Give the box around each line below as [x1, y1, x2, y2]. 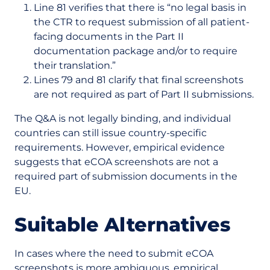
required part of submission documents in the [14, 171, 237, 182]
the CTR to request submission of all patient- [34, 16, 250, 28]
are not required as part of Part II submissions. [34, 89, 254, 100]
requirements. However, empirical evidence [14, 142, 225, 153]
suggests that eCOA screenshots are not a [14, 156, 218, 168]
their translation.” [34, 60, 116, 71]
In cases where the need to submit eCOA [14, 248, 213, 259]
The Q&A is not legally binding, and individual [14, 113, 231, 124]
